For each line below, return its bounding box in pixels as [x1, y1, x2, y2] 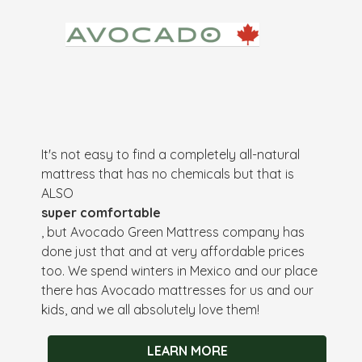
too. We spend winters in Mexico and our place [41, 262, 318, 279]
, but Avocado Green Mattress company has [41, 223, 305, 240]
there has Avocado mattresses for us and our [41, 281, 314, 298]
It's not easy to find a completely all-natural [41, 145, 301, 162]
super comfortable [41, 204, 162, 221]
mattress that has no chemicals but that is [41, 165, 295, 182]
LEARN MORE [146, 342, 228, 359]
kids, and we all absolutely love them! [41, 301, 260, 318]
